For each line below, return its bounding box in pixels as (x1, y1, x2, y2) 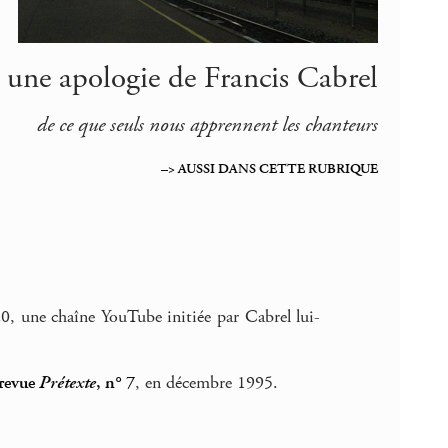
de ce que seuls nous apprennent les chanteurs (36, 111, 378, 138)
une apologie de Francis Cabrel (6, 58, 378, 99)
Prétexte (39, 371, 96, 394)
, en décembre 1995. (135, 371, 278, 394)
